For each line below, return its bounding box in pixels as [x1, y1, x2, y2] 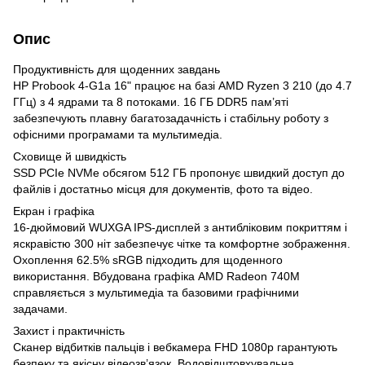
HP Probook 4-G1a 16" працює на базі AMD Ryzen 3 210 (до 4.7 [13, 78, 352, 92]
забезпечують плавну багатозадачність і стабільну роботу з [13, 111, 328, 125]
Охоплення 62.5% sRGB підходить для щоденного [13, 253, 283, 266]
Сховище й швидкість [13, 149, 126, 163]
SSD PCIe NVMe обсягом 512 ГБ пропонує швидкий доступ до [13, 165, 345, 179]
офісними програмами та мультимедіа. [13, 127, 222, 141]
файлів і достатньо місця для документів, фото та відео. [13, 182, 313, 196]
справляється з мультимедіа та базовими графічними [13, 285, 299, 299]
